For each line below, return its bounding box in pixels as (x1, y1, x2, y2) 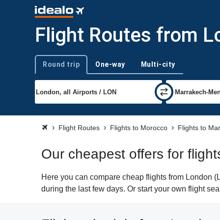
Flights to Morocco (110, 124, 167, 132)
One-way (95, 60, 125, 68)
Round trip (43, 60, 80, 68)
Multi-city (140, 60, 175, 68)
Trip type (34, 65, 59, 72)
